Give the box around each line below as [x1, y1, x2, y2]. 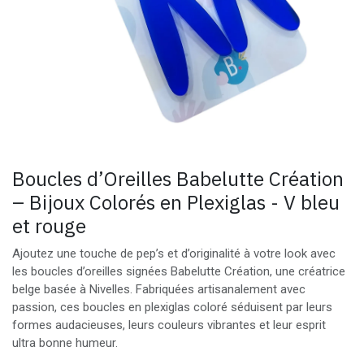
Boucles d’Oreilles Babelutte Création [12, 166, 344, 192]
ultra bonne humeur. [12, 336, 118, 350]
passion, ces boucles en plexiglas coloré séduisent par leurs [12, 300, 332, 314]
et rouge [12, 213, 86, 239]
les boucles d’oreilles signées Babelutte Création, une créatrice [12, 264, 345, 279]
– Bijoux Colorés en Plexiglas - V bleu [12, 189, 340, 215]
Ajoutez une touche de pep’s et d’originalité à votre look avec [12, 246, 336, 261]
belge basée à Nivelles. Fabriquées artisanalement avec [12, 282, 305, 297]
